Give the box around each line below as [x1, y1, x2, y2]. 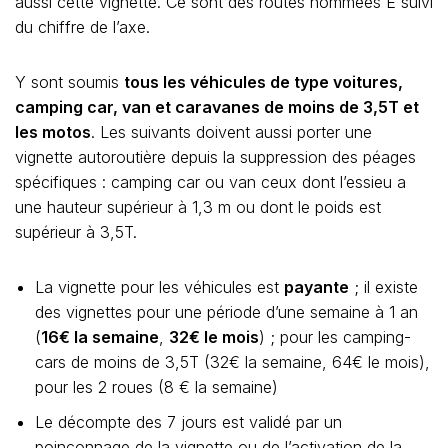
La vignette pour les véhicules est [35, 277, 284, 297]
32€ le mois [169, 327, 259, 347]
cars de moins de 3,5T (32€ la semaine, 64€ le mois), [35, 352, 430, 372]
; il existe [349, 277, 418, 297]
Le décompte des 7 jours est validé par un [35, 412, 342, 432]
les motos [15, 122, 91, 142]
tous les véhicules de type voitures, [124, 72, 403, 92]
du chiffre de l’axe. [15, 17, 150, 37]
